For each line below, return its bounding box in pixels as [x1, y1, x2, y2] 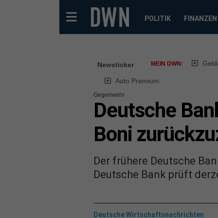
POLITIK [144, 15, 171, 22]
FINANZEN [183, 15, 217, 22]
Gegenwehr [93, 91, 125, 98]
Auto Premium [115, 77, 159, 85]
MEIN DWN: [151, 60, 183, 67]
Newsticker [97, 61, 134, 69]
